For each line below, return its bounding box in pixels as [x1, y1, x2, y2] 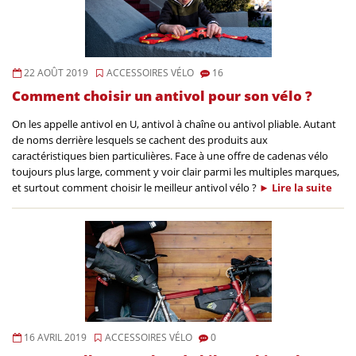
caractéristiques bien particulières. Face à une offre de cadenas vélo [12, 149, 328, 164]
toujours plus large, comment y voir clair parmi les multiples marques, [12, 164, 339, 180]
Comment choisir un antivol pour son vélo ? [12, 87, 312, 106]
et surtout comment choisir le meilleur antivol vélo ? [12, 180, 259, 195]
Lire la [272, 180, 304, 195]
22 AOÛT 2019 [21, 66, 88, 80]
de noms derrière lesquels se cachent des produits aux [12, 133, 268, 148]
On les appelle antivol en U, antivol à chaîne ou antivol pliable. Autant [12, 117, 336, 132]
